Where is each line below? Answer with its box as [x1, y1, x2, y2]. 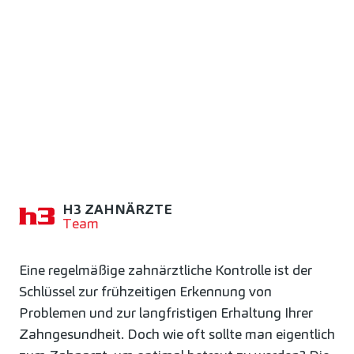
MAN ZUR [19, 58, 158, 100]
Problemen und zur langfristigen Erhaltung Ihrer [19, 303, 313, 322]
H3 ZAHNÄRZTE [62, 199, 172, 218]
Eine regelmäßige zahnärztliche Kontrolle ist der [19, 261, 312, 280]
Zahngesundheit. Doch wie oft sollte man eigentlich [19, 325, 335, 344]
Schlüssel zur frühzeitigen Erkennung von [19, 282, 272, 301]
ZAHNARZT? [19, 134, 198, 175]
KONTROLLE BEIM [19, 96, 279, 137]
